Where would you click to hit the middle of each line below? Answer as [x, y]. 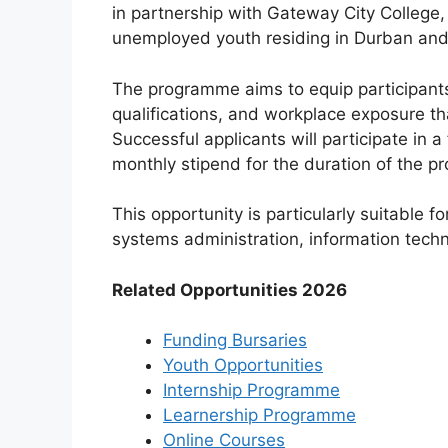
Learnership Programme [259, 415]
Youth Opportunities [243, 365]
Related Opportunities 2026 [229, 289]
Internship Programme [251, 390]
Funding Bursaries [235, 340]
